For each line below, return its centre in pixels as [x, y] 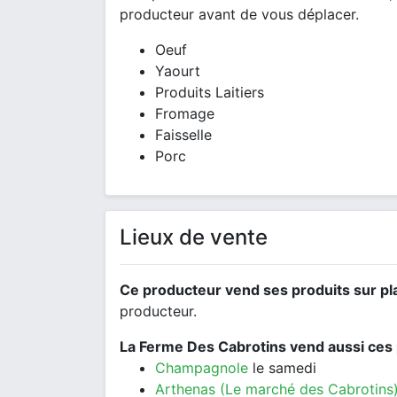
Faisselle [183, 135]
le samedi [282, 368]
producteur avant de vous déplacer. [239, 14]
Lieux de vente [194, 237]
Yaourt [178, 71]
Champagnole [202, 368]
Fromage [185, 113]
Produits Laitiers [210, 92]
